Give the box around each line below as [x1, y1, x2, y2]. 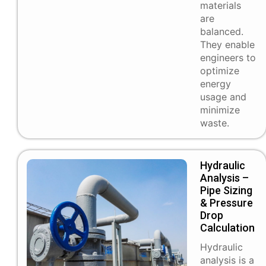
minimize [200, 104, 240, 116]
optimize [200, 65, 239, 77]
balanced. [200, 26, 243, 38]
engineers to [200, 52, 256, 64]
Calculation [200, 221, 255, 235]
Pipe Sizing [200, 184, 252, 197]
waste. [200, 117, 229, 129]
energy [200, 78, 231, 90]
